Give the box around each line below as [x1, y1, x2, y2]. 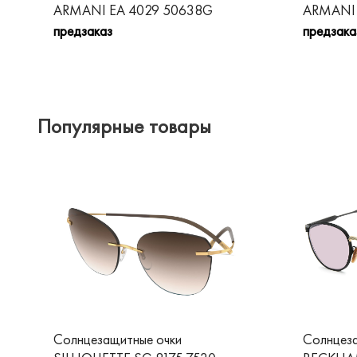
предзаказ [53, 22, 112, 40]
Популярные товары [37, 112, 211, 139]
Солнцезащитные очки [53, 330, 182, 348]
